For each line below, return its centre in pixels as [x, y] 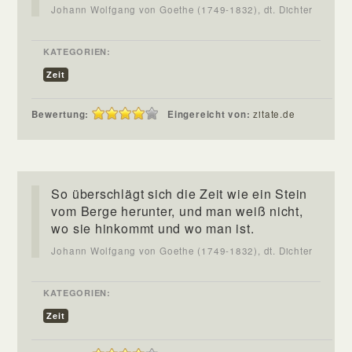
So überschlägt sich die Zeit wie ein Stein [180, 193]
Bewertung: [60, 114]
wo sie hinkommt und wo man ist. [153, 228]
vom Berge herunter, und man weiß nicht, [177, 211]
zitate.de [274, 114]
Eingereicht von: [211, 114]
